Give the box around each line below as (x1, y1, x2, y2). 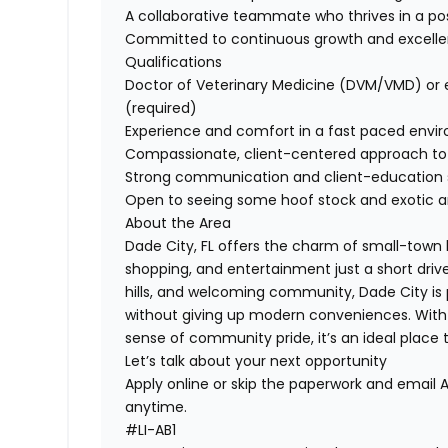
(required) (125, 98, 198, 119)
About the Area (125, 213, 232, 234)
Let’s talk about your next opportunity (125, 351, 388, 372)
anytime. (125, 397, 188, 418)
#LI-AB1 (125, 420, 177, 441)
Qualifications (125, 52, 223, 73)
